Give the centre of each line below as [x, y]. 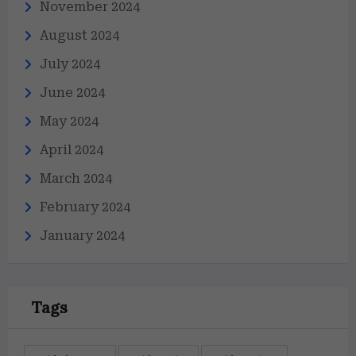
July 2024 [70, 64]
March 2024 [76, 178]
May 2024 [69, 121]
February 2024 [85, 207]
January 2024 [82, 236]
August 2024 [79, 35]
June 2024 [72, 93]
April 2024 [72, 150]
